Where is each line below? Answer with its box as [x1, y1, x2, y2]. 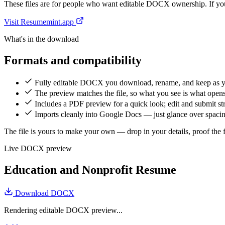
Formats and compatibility [4, 53, 142, 67]
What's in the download [4, 34, 79, 43]
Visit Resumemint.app [4, 17, 76, 26]
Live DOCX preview [4, 144, 72, 153]
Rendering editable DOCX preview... [4, 206, 123, 215]
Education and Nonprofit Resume [4, 163, 176, 177]
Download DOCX [13, 189, 74, 198]
